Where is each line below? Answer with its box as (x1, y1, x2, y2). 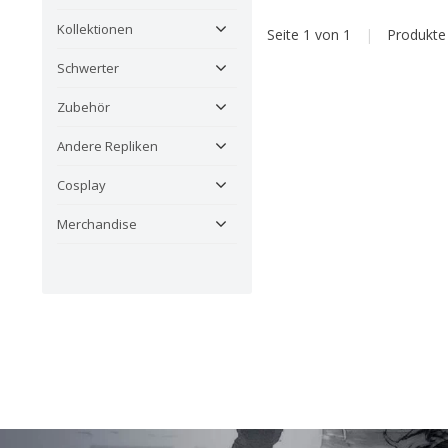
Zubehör (57, 98, 110, 117)
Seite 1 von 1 (267, 25, 355, 45)
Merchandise (57, 215, 137, 234)
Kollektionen (57, 20, 133, 39)
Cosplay (57, 176, 106, 195)
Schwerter (57, 59, 119, 78)
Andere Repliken (57, 137, 158, 156)
